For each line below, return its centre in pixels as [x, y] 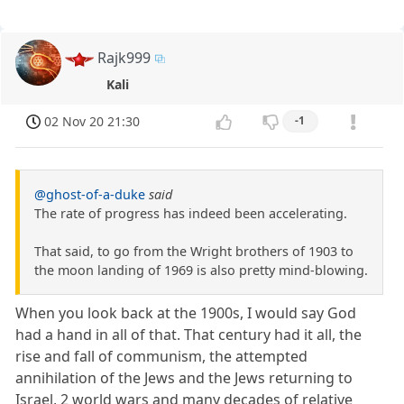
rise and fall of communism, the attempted [162, 356]
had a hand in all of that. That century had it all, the [189, 334]
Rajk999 [124, 58]
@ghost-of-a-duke [90, 194]
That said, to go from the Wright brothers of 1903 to [194, 251]
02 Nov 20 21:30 [92, 122]
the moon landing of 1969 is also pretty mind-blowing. [201, 270]
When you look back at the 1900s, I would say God [186, 312]
